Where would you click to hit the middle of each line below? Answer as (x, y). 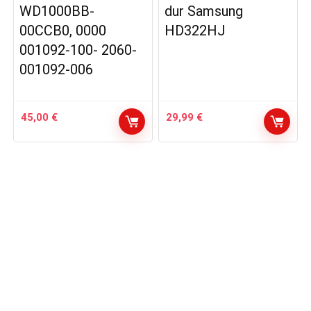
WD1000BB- (57, 11)
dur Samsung (204, 11)
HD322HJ (195, 31)
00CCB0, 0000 (63, 31)
